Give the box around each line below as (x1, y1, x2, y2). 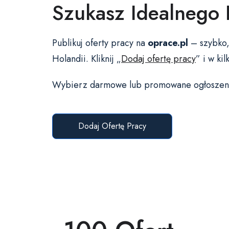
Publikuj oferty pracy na (52, 36, 148, 50)
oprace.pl (148, 36, 188, 50)
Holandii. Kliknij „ (52, 52, 121, 66)
